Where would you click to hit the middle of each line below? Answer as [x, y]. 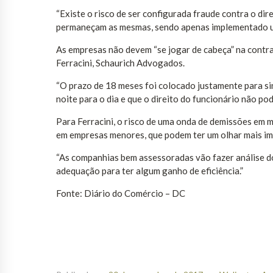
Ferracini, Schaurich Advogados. [120, 63]
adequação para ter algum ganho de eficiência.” [150, 171]
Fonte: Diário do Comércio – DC [121, 193]
